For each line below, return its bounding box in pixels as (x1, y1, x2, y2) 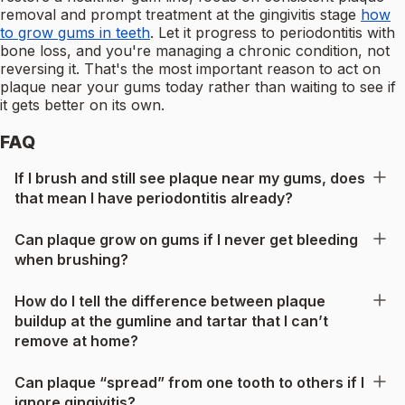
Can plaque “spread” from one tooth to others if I (14, 372, 364, 391)
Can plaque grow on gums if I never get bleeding (14, 230, 358, 249)
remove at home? (14, 331, 138, 350)
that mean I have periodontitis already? (14, 188, 293, 207)
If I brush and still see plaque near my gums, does (14, 168, 365, 187)
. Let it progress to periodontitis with (150, 24, 395, 42)
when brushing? (14, 250, 128, 268)
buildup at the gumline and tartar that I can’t (14, 311, 328, 330)
